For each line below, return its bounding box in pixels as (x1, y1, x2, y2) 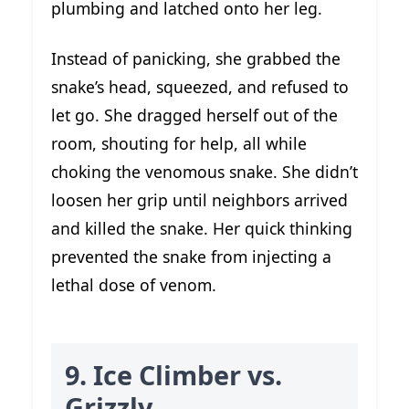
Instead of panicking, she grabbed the (51, 47, 341, 69)
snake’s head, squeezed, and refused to (51, 75, 349, 98)
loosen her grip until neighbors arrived (51, 188, 348, 211)
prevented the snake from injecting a (51, 245, 331, 267)
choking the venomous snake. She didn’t (51, 160, 358, 183)
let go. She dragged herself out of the (51, 103, 338, 126)
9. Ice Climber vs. (65, 357, 282, 393)
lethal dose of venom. (51, 273, 216, 296)
